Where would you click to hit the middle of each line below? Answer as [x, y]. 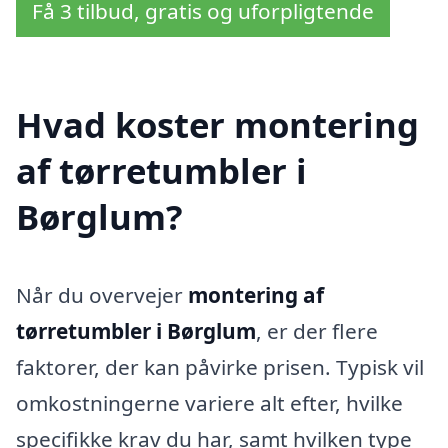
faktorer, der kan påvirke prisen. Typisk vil [220, 366]
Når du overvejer [102, 294]
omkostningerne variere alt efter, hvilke [209, 402]
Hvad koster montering [217, 124]
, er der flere [317, 330]
